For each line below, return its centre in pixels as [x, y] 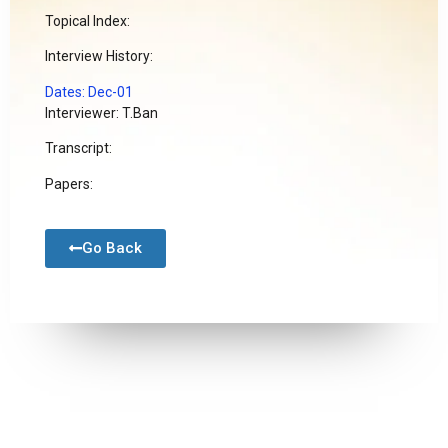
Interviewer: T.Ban [101, 112]
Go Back [112, 247]
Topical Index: [87, 20]
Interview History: [99, 56]
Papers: [69, 183]
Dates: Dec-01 [89, 91]
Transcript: [78, 148]
